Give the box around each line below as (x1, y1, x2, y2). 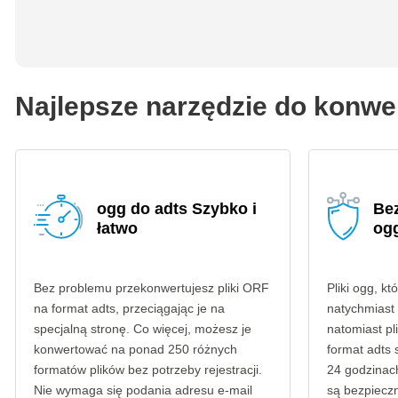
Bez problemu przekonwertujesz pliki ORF (34, 281, 269, 295)
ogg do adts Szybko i (97, 200, 257, 218)
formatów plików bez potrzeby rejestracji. (34, 362, 262, 377)
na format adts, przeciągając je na (34, 301, 225, 315)
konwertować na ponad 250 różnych (34, 342, 237, 356)
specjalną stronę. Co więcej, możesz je (34, 322, 251, 336)
